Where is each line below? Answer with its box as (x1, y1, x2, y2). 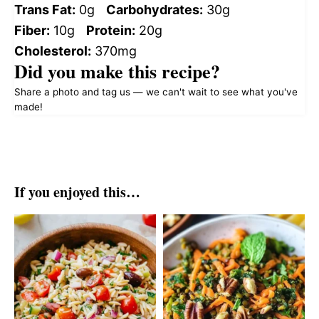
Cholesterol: (14, 43, 91, 59)
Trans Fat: (14, 2, 75, 18)
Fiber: (14, 23, 50, 38)
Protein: (86, 23, 135, 38)
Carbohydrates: (106, 2, 203, 18)
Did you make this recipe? (14, 58, 220, 85)
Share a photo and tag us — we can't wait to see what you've (14, 86, 298, 98)
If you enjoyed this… (14, 182, 140, 203)
